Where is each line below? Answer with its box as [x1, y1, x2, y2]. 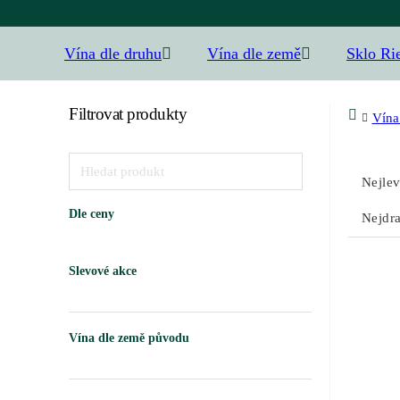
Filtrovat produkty [69, 104, 187, 123]
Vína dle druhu [64, 45, 162, 62]
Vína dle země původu [69, 331, 189, 345]
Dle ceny [69, 207, 114, 221]
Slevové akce [69, 264, 137, 278]
